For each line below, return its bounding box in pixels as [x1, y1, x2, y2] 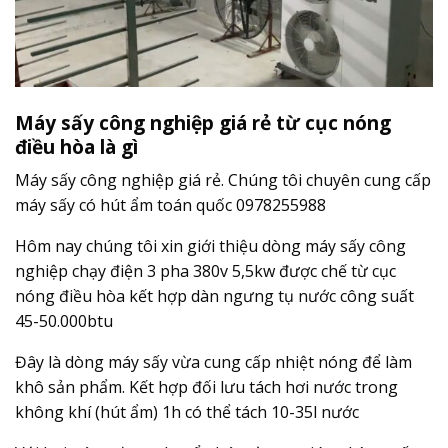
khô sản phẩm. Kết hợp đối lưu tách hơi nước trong [15, 376, 398, 399]
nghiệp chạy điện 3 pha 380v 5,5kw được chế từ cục [15, 260, 396, 283]
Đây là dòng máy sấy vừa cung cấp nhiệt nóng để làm [15, 351, 412, 374]
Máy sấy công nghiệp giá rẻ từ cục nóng [15, 108, 391, 136]
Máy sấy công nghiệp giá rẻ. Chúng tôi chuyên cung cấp [15, 169, 431, 192]
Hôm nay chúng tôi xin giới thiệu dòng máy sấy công [15, 235, 406, 258]
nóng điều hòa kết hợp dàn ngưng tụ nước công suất [15, 285, 414, 308]
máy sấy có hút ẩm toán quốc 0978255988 [15, 194, 326, 217]
